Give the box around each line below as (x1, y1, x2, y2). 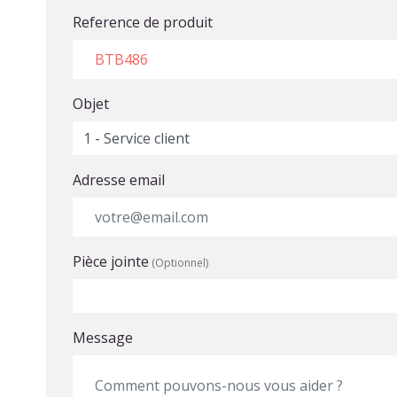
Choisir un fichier (82, 284, 196, 304)
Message (73, 328, 134, 347)
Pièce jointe (73, 252, 150, 271)
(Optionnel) (149, 255, 209, 270)
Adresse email (73, 170, 166, 190)
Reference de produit (73, 12, 214, 32)
